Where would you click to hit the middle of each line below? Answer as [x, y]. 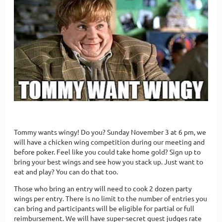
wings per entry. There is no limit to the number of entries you [111, 198]
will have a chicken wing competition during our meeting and [109, 141]
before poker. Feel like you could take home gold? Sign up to [107, 151]
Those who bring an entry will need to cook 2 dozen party [103, 188]
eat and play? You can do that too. [66, 171]
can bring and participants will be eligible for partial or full [104, 208]
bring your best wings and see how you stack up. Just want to [109, 161]
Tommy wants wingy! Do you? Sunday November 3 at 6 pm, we [110, 132]
